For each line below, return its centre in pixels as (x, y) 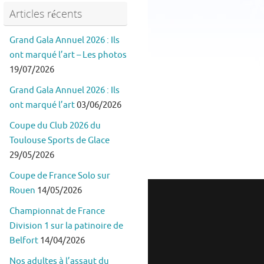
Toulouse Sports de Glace (60, 141)
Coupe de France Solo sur (60, 176)
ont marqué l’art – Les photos (68, 55)
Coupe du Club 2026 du (55, 126)
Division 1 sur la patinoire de (66, 226)
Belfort (24, 241)
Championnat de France (57, 212)
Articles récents (46, 14)
